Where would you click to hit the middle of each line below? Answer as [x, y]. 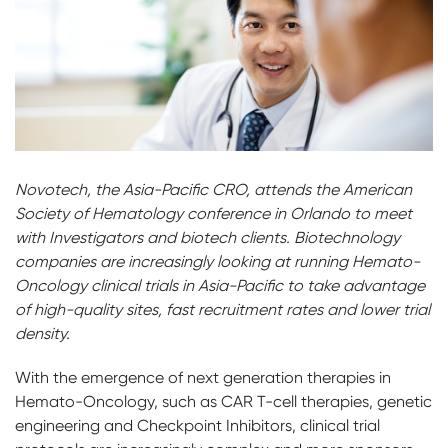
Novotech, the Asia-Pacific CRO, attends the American [213, 190]
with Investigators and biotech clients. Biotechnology [207, 238]
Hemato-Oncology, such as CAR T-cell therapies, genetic [223, 402]
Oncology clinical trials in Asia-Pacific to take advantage [220, 286]
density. [42, 334]
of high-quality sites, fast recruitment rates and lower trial [222, 310]
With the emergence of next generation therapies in [203, 378]
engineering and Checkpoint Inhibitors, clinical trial [197, 426]
